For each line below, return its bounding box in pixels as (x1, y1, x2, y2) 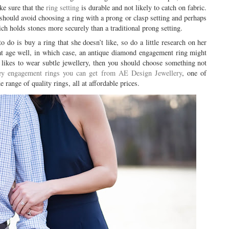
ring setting (46, 3, 80, 13)
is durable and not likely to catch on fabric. (79, 3, 207, 13)
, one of (182, 67, 207, 78)
